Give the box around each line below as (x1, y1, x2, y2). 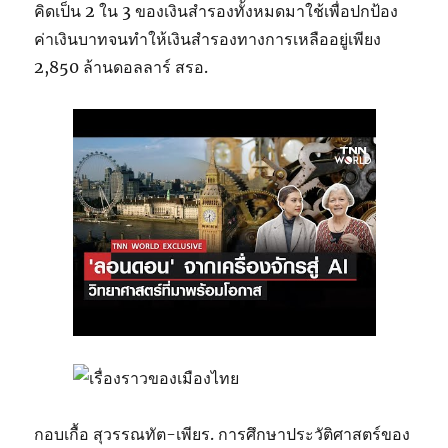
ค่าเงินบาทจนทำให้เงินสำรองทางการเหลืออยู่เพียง (34, 29, 382, 49)
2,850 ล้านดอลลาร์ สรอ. (34, 57, 209, 77)
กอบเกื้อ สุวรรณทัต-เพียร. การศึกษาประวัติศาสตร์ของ (34, 424, 411, 445)
